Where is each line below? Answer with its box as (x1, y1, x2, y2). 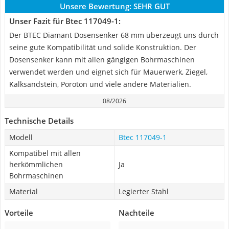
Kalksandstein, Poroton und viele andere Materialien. (9, 79, 191, 89)
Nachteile (119, 208, 154, 218)
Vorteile (5, 208, 33, 218)
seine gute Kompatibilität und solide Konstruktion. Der (9, 42, 196, 52)
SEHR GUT (133, 1, 170, 11)
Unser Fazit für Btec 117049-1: (9, 16, 121, 26)
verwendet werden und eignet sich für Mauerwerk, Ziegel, (9, 67, 208, 77)
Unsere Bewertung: (59, 1, 131, 11)
